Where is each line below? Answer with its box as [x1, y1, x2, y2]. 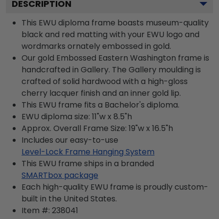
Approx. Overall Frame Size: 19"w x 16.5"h [22, 122, 173, 134]
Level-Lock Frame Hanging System [22, 146, 154, 157]
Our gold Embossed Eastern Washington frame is [22, 52, 209, 64]
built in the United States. [22, 193, 117, 204]
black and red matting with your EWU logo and [22, 28, 199, 40]
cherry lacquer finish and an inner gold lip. [22, 87, 181, 99]
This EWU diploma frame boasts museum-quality [22, 17, 209, 28]
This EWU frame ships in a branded [22, 157, 154, 169]
